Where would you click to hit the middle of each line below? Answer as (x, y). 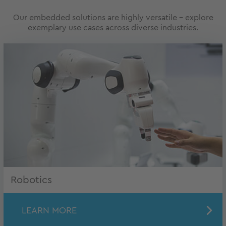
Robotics (31, 180)
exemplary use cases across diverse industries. (113, 28)
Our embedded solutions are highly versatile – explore (113, 18)
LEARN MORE (49, 211)
